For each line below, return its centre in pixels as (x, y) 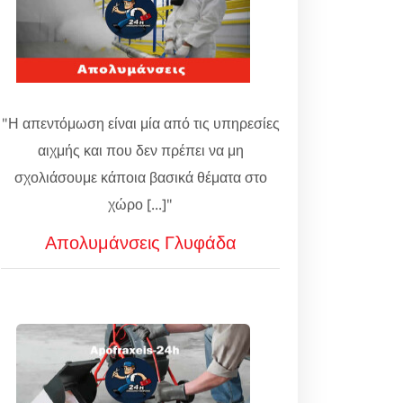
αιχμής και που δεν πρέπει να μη (140, 150)
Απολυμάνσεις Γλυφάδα (140, 242)
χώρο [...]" (140, 204)
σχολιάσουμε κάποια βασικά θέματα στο (140, 177)
